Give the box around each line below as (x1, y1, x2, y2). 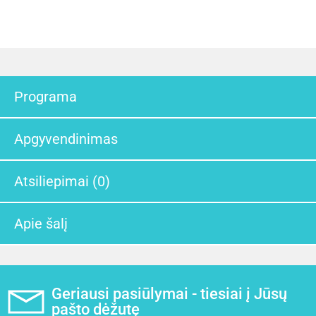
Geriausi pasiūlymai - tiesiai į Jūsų (51, 284, 287, 303)
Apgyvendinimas (14, 130, 118, 147)
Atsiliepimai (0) (14, 172, 110, 190)
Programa (14, 87, 77, 105)
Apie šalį (14, 214, 68, 232)
